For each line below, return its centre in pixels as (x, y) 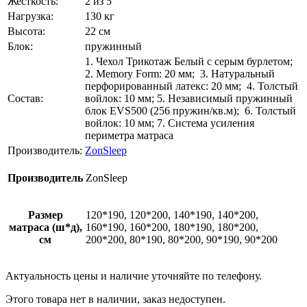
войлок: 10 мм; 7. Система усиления (170, 123)
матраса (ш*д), (45, 228)
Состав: (25, 99)
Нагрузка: (30, 16)
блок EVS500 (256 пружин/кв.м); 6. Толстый (191, 111)
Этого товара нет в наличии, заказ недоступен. (115, 299)
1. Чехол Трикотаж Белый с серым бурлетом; (190, 62)
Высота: (26, 32)
